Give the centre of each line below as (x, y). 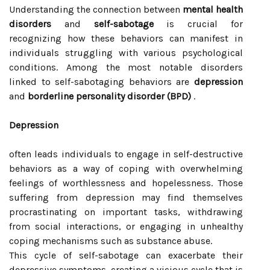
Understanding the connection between (96, 9)
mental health (213, 9)
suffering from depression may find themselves (126, 197)
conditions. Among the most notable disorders (126, 67)
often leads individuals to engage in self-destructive (126, 154)
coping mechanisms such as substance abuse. (111, 241)
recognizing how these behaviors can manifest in (126, 38)
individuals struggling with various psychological (126, 53)
